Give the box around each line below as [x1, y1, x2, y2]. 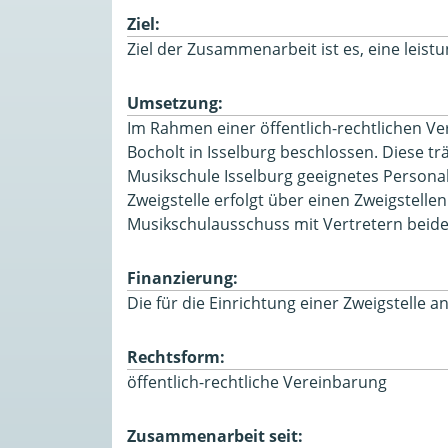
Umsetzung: [127, 91, 223, 114]
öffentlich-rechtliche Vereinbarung [127, 370, 387, 393]
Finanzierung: [127, 266, 238, 289]
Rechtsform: [127, 345, 225, 368]
